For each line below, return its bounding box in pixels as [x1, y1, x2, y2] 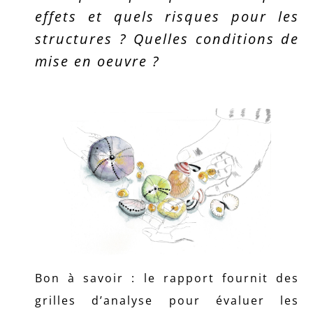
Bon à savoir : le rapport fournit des [35, 270, 299, 286]
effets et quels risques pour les [35, 7, 299, 26]
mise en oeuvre [35, 52, 147, 71]
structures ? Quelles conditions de [35, 29, 299, 48]
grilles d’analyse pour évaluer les [35, 292, 299, 308]
